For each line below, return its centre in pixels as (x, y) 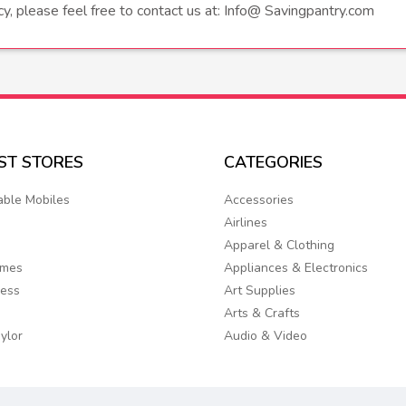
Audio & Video (266, 336)
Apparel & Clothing (280, 246)
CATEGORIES (274, 163)
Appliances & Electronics (296, 268)
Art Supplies (260, 291)
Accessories (259, 200)
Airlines (246, 223)
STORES (52, 163)
